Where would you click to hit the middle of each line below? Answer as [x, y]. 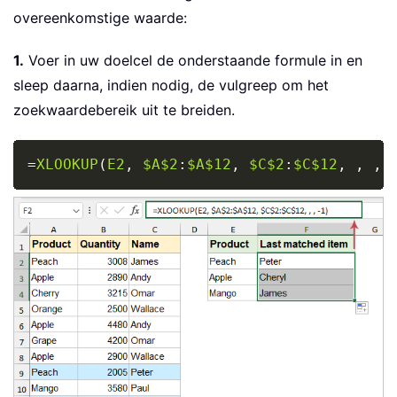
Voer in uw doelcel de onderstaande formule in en [193, 60]
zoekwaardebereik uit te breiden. [124, 109]
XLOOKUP [67, 164]
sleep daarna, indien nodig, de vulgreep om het [171, 85]
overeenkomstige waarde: [100, 17]
